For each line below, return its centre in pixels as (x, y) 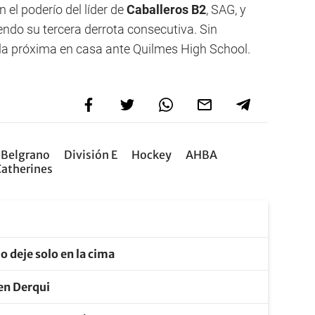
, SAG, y (226, 9)
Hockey (152, 155)
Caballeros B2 (166, 9)
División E (91, 155)
